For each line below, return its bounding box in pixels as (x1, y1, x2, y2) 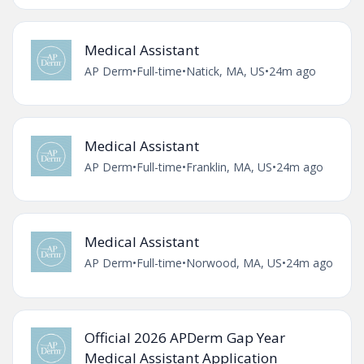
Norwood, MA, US (185, 255, 282, 271)
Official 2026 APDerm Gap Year (84, 328, 285, 348)
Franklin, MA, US (185, 158, 272, 175)
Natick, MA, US (185, 63, 265, 79)
